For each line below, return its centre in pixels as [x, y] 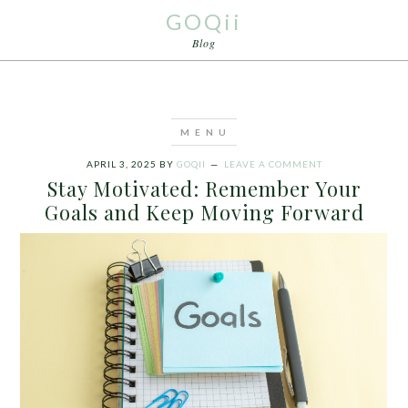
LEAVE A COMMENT [273, 164]
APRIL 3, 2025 [121, 164]
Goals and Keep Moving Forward [204, 212]
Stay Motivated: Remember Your [204, 189]
